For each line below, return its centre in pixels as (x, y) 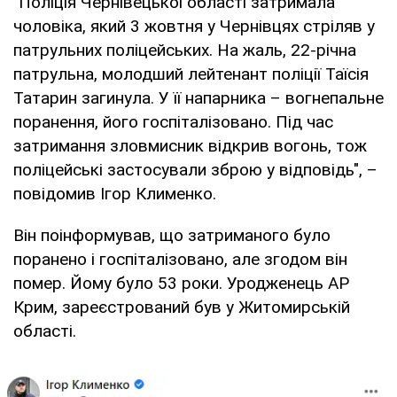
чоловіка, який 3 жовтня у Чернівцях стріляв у (194, 26)
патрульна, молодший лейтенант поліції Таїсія (191, 74)
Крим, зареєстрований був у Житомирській (182, 307)
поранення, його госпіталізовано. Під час (173, 121)
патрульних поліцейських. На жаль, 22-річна (185, 50)
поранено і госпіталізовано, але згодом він (180, 259)
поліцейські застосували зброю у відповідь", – (195, 169)
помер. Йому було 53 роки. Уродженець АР (181, 283)
